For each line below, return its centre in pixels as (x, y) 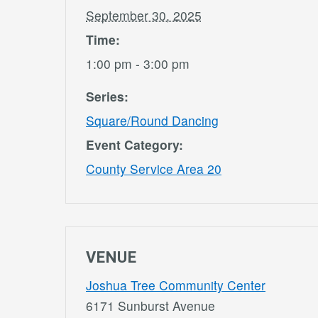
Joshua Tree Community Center (176, 285)
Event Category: (135, 145)
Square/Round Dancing (152, 121)
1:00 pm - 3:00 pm (138, 64)
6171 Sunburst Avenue (150, 306)
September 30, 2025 (144, 16)
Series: (107, 97)
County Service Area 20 (154, 169)
